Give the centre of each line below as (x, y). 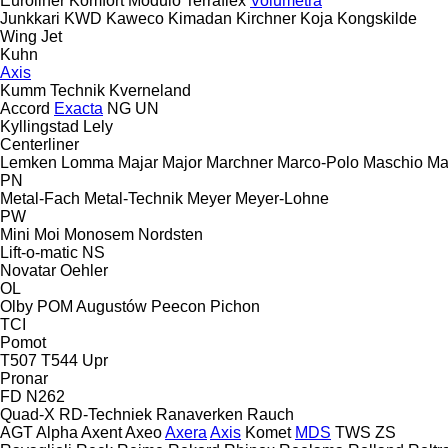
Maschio (393, 162)
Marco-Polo (318, 162)
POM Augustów (92, 306)
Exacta (78, 108)
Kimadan (200, 18)
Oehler (84, 270)
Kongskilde (377, 18)
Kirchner (266, 18)
